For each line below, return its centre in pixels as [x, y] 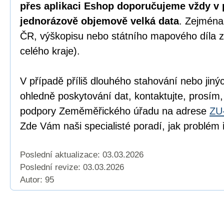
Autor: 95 [37, 180]
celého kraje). [50, 51]
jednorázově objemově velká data [99, 21]
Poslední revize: [51, 167]
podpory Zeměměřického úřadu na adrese [115, 111]
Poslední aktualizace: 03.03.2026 [82, 155]
